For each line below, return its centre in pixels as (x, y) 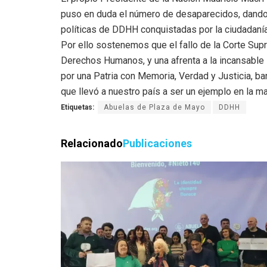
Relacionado (92, 144)
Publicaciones (157, 144)
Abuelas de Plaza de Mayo (154, 108)
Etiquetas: (77, 108)
